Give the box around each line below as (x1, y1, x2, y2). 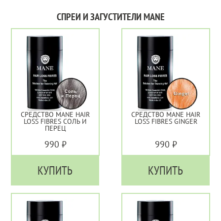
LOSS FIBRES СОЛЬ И (24, 116, 87, 126)
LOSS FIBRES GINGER (134, 116, 197, 126)
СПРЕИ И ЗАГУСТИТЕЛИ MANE (56, 10, 165, 23)
